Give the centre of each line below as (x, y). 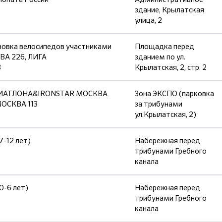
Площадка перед (165, 47)
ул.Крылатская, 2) (166, 114)
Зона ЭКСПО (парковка (174, 94)
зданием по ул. (160, 57)
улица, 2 (148, 20)
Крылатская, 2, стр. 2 (171, 67)
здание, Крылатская (169, 10)
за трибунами (159, 104)
